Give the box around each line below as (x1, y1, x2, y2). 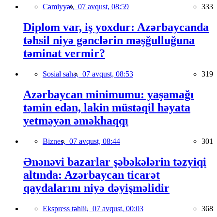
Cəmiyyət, (43, 2, 78, 11)
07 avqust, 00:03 (93, 204, 143, 213)
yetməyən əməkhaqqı (23, 114, 128, 127)
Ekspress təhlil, (43, 204, 93, 213)
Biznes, (43, 137, 69, 146)
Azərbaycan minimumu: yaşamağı (23, 88, 194, 101)
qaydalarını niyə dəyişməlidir (23, 182, 170, 194)
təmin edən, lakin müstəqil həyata (23, 101, 190, 114)
